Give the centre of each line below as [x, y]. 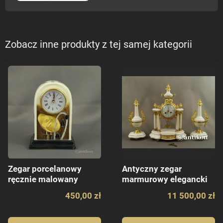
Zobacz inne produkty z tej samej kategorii [99, 45]
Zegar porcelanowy [45, 169]
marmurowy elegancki [165, 180]
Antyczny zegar [152, 169]
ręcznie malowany [43, 180]
